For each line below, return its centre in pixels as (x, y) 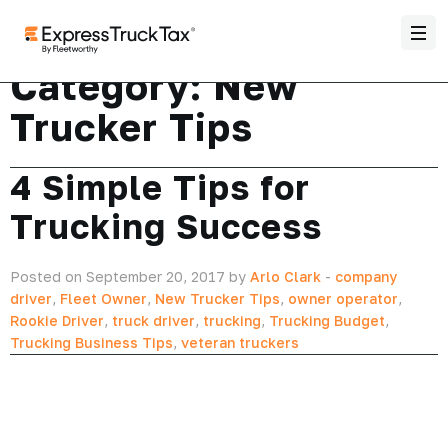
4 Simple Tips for (160, 187)
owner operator (343, 298)
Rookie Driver (57, 320)
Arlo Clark (285, 276)
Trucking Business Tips (91, 342)
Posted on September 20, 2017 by (130, 276)
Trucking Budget (327, 320)
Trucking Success (166, 226)
